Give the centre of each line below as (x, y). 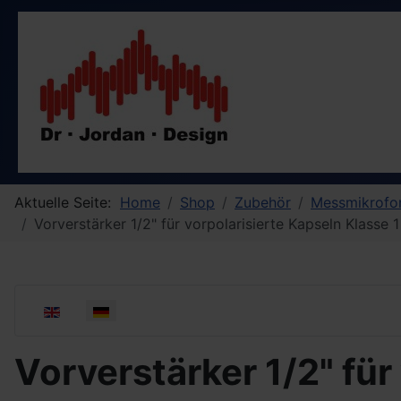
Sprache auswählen (94, 310)
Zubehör (263, 202)
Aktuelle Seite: (67, 202)
